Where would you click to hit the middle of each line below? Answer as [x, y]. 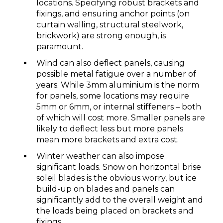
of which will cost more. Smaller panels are [121, 117]
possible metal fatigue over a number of [116, 74]
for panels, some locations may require [113, 96]
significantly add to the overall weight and [120, 200]
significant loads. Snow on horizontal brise [119, 167]
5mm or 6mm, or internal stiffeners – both [119, 107]
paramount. [60, 46]
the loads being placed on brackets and [115, 211]
